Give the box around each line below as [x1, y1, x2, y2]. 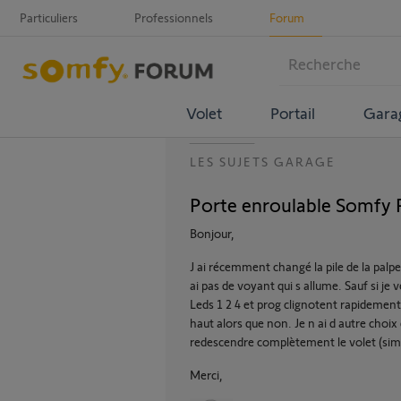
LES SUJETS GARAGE [190, 154, 336, 169]
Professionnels [134, 10, 213, 25]
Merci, [190, 367, 223, 382]
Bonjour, [190, 226, 235, 241]
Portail [269, 102, 315, 123]
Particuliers [20, 10, 78, 25]
